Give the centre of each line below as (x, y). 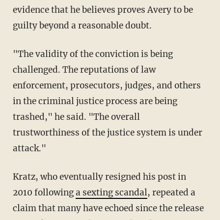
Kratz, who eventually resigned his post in (99, 177)
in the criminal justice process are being (95, 101)
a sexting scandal (111, 192)
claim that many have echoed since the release (108, 208)
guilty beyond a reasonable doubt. (82, 25)
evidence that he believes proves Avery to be (103, 10)
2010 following (44, 192)
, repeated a (171, 192)
